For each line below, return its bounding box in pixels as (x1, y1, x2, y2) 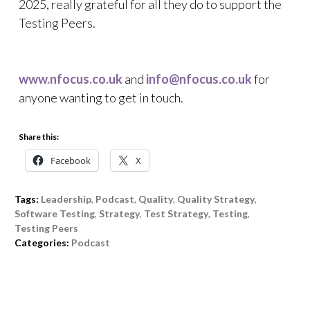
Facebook (51, 154, 91, 167)
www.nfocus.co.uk (19, 71, 122, 86)
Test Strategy (144, 208, 208, 219)
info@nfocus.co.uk (146, 71, 252, 86)
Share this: (19, 131, 59, 142)
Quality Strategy (177, 193, 255, 205)
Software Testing (15, 208, 95, 219)
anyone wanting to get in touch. (19, 90, 183, 105)
